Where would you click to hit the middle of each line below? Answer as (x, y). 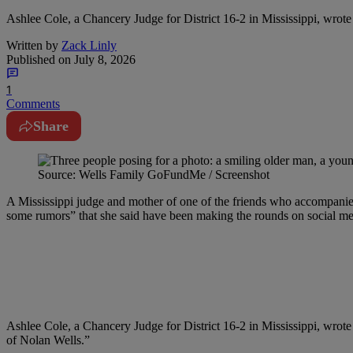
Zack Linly (89, 45)
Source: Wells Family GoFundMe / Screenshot (154, 174)
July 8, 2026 (103, 59)
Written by (32, 45)
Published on (39, 59)
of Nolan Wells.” (48, 340)
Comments (33, 103)
